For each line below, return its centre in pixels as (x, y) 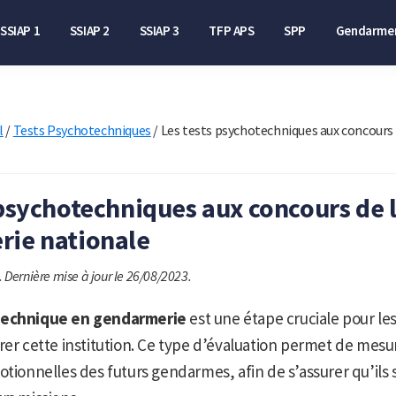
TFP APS (232, 30)
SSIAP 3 (159, 30)
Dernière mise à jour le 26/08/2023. (98, 276)
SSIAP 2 (90, 30)
